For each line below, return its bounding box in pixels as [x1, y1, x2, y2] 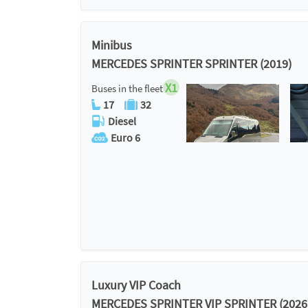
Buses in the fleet [91, 82, 163, 95]
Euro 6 [111, 131, 140, 144]
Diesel [108, 114, 136, 128]
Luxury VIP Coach [91, 277, 181, 293]
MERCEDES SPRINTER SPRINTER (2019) [91, 56, 291, 71]
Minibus [91, 37, 132, 53]
